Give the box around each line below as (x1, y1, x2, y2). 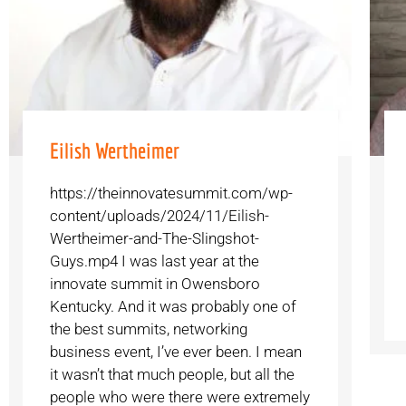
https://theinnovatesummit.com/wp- (50, 184, 294, 203)
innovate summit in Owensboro (50, 275, 261, 294)
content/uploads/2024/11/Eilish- (50, 207, 270, 226)
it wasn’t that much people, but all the (50, 365, 295, 384)
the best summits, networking (50, 320, 248, 339)
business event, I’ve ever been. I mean (50, 343, 303, 362)
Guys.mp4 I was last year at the (50, 252, 260, 271)
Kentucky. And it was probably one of (50, 297, 297, 316)
